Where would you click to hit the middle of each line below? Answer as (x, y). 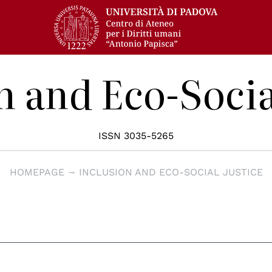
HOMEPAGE (37, 172)
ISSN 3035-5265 (136, 136)
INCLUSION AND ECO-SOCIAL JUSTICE (171, 172)
